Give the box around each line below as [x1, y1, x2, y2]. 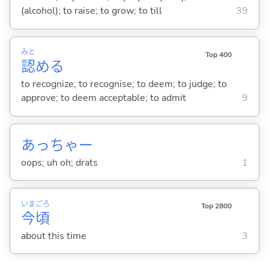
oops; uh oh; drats [20, 156, 98, 169]
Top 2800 [201, 201, 232, 211]
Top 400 [205, 49, 232, 59]
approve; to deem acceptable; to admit [20, 91, 186, 105]
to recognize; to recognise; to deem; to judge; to [20, 77, 227, 91]
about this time [20, 229, 86, 243]
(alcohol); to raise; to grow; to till [20, 4, 162, 18]
